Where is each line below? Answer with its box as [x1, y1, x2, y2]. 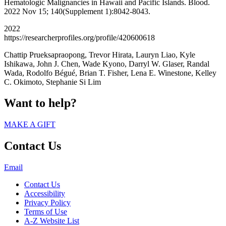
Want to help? [4, 96, 77, 110]
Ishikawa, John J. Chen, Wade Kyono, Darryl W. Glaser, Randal [4, 59, 209, 68]
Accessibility [24, 189, 65, 198]
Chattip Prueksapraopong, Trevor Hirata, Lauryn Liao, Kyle [4, 50, 195, 59]
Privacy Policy [24, 198, 71, 207]
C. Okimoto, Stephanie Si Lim [4, 77, 101, 86]
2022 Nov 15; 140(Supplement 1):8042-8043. [4, 7, 150, 16]
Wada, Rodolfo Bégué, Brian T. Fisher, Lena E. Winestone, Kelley [4, 68, 216, 77]
